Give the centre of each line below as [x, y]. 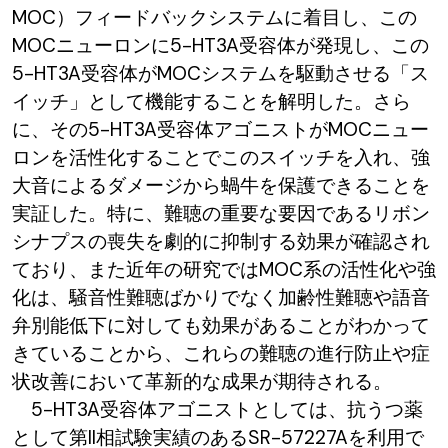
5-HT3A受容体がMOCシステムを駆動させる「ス [220, 73]
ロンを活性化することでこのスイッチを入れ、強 [220, 157]
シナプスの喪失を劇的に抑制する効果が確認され [220, 241]
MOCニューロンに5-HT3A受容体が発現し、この [220, 45]
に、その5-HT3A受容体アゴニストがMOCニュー [220, 129]
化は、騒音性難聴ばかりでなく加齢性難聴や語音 [220, 297]
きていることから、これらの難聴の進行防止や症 [220, 353]
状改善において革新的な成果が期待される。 [201, 381]
